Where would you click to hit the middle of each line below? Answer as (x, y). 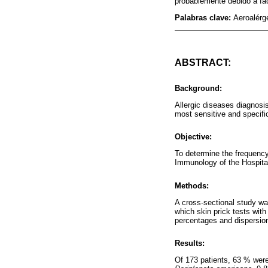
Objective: (193, 137)
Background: (198, 88)
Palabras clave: (204, 18)
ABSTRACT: (203, 62)
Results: (190, 243)
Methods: (192, 185)
